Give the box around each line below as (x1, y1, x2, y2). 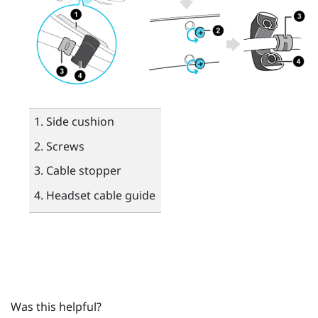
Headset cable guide (45, 187, 155, 203)
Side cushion (45, 114, 114, 130)
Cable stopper (45, 163, 121, 179)
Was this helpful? (11, 299, 102, 315)
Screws (45, 138, 84, 154)
